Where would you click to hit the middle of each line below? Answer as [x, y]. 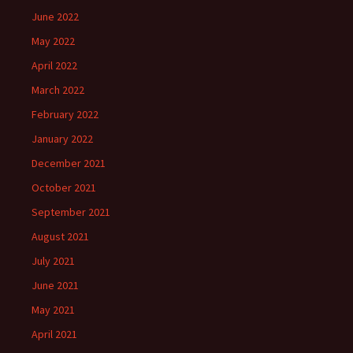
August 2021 [60, 237]
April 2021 [54, 334]
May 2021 [53, 310]
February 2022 [65, 115]
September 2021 [71, 212]
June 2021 [55, 286]
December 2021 [69, 163]
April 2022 [54, 66]
